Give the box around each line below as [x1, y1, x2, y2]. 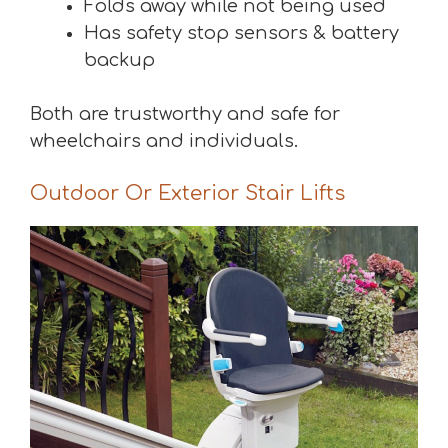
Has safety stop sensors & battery [84, 23, 399, 44]
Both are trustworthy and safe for [30, 104, 340, 125]
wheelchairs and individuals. [30, 131, 298, 152]
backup [84, 50, 155, 71]
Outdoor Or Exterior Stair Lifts [30, 182, 345, 206]
